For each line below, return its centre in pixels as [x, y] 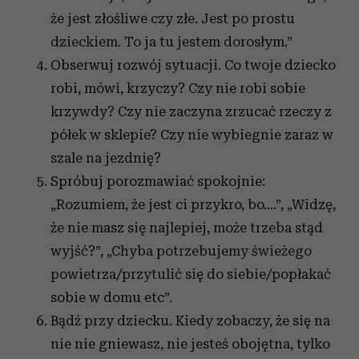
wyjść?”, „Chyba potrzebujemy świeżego [181, 251]
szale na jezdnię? [106, 158]
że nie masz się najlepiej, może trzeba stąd [187, 228]
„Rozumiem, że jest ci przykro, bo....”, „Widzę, [193, 204]
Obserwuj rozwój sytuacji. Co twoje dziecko [193, 65]
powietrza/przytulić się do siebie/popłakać [191, 274]
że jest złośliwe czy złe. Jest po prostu [173, 18]
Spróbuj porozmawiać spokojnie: [158, 181]
